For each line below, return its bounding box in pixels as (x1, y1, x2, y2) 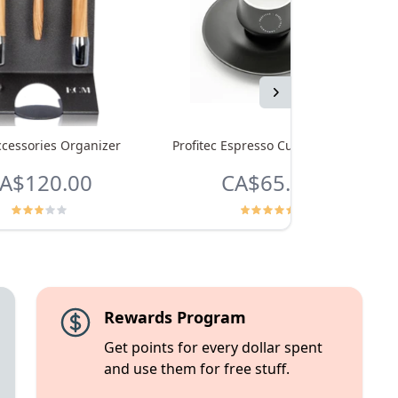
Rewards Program (103, 306, 246, 328)
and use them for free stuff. (103, 359, 290, 378)
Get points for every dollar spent (103, 338, 322, 357)
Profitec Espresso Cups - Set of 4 (172, 137, 364, 154)
